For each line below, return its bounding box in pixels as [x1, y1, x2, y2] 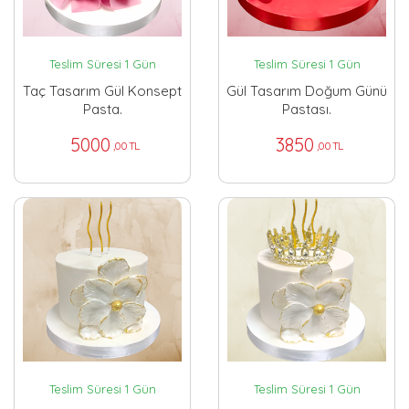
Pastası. [282, 100, 331, 119]
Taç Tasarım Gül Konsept [23, 82, 182, 100]
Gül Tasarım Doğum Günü [226, 82, 387, 100]
